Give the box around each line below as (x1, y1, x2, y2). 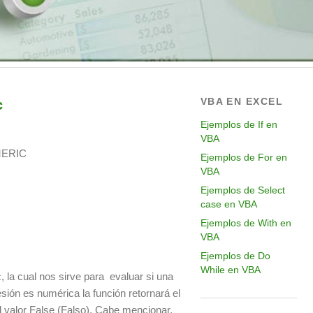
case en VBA (200, 198, 257, 210)
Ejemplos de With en (200, 217, 291, 228)
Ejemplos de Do (200, 250, 270, 261)
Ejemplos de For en (200, 152, 287, 163)
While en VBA (200, 264, 261, 275)
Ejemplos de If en (200, 119, 277, 130)
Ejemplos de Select (200, 184, 285, 196)
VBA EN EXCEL (200, 96, 283, 107)
